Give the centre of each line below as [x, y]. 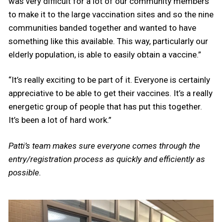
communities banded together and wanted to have [102, 28]
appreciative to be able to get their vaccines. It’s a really [111, 93]
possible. [26, 172]
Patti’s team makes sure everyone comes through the [104, 145]
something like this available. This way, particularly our [108, 41]
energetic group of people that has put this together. [105, 107]
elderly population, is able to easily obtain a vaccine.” [105, 55]
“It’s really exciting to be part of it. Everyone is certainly [109, 80]
